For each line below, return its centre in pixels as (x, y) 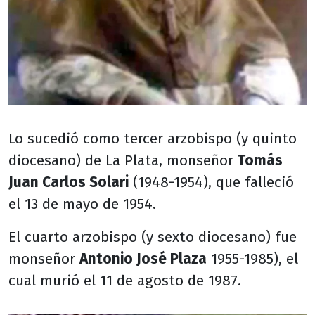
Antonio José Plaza (143, 259)
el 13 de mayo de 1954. (82, 205)
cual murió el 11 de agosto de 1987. (125, 281)
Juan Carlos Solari (69, 183)
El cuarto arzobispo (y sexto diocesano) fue (153, 238)
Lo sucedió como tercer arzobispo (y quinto (153, 139)
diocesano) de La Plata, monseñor (123, 161)
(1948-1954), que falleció (211, 183)
